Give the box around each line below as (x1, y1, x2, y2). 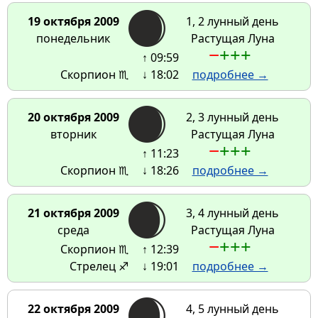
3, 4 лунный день (186, 205, 279, 221)
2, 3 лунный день (186, 109, 279, 126)
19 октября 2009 (27, 13, 119, 30)
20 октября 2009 (27, 109, 119, 126)
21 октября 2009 (27, 205, 119, 221)
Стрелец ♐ (69, 258, 128, 275)
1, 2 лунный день (186, 13, 279, 30)
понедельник (36, 31, 110, 47)
